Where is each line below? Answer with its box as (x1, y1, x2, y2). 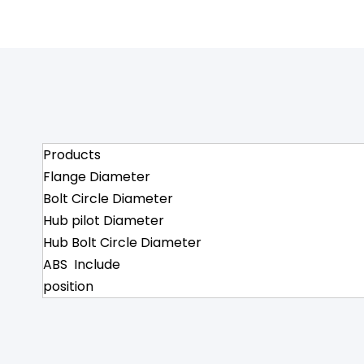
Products (43, 145, 101, 164)
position (43, 277, 93, 296)
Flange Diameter (43, 167, 150, 186)
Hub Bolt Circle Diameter (43, 233, 201, 252)
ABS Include (43, 255, 120, 274)
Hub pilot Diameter (43, 211, 164, 230)
